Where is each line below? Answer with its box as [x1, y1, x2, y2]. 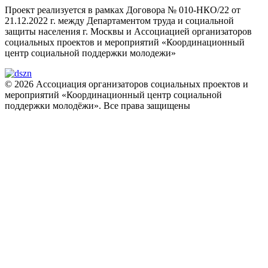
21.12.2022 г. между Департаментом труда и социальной [5, 15, 234, 26]
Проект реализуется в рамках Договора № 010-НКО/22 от [5, 4, 240, 15]
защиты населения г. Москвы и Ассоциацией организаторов [5, 26, 252, 36]
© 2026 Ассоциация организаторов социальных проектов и [5, 78, 248, 89]
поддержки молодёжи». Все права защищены [5, 100, 190, 111]
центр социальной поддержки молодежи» [5, 47, 176, 58]
